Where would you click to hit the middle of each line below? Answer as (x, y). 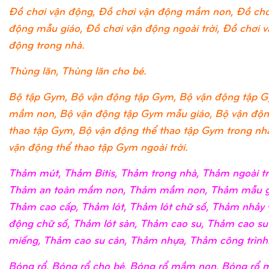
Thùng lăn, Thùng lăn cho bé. (77, 70)
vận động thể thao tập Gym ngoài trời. (98, 147)
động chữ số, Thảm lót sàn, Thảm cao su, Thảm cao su (138, 223)
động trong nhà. (47, 44)
